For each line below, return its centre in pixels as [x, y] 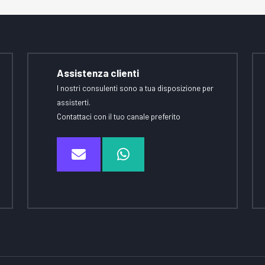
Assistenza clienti [98, 73]
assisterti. [74, 102]
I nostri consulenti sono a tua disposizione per [135, 88]
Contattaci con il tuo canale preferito [119, 117]
